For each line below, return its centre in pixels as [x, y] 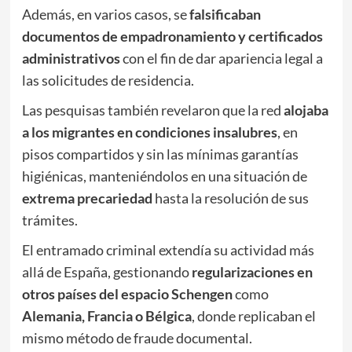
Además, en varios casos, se [105, 14]
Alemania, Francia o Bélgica [106, 315]
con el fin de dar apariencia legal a [221, 58]
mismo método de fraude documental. [137, 337]
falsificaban [225, 14]
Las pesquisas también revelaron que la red [152, 110]
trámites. [49, 220]
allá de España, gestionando [106, 271]
